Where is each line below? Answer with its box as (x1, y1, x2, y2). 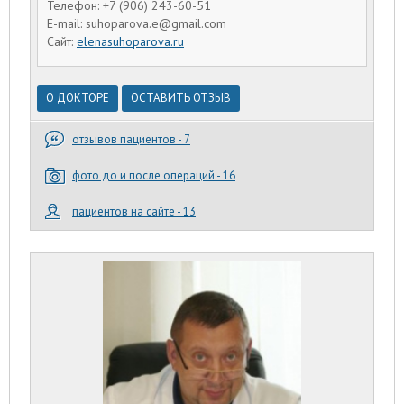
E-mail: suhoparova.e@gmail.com (47, 14, 226, 32)
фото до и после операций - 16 (72, 168, 235, 184)
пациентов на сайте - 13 (72, 204, 196, 220)
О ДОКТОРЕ (46, 90, 109, 106)
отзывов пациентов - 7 (72, 132, 190, 148)
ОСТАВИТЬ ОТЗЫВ (131, 90, 231, 106)
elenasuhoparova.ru (77, 32, 184, 50)
